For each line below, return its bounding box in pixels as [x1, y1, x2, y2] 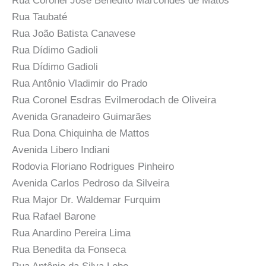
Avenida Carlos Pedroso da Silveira [12, 177, 169, 189]
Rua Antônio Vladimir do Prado [12, 77, 147, 89]
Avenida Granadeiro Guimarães [12, 110, 151, 122]
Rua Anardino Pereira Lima [12, 227, 131, 239]
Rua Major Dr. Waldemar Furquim [12, 194, 160, 205]
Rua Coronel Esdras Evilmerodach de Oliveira [12, 94, 216, 106]
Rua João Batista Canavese [12, 27, 135, 39]
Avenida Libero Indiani [12, 144, 110, 156]
